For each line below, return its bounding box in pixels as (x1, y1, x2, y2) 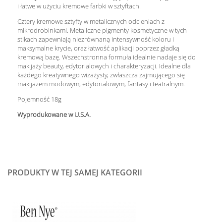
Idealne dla (159, 61, 191, 71)
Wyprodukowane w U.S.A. (17, 110, 91, 119)
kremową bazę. (17, 53, 62, 62)
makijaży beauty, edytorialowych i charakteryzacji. (17, 61, 158, 71)
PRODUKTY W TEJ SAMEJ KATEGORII (7, 168, 142, 178)
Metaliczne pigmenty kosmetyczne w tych (70, 26, 187, 35)
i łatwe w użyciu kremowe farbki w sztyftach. (17, 1, 141, 11)
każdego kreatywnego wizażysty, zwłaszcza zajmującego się (17, 70, 185, 80)
